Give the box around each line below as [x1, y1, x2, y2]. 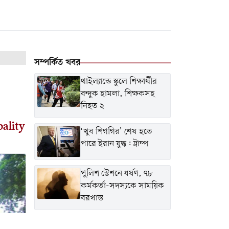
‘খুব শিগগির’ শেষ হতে [81, 126, 152, 138]
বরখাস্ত [81, 192, 103, 204]
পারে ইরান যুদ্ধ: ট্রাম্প [81, 138, 148, 150]
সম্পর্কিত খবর [34, 56, 80, 69]
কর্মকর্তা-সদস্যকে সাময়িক [81, 180, 164, 192]
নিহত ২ [81, 100, 104, 112]
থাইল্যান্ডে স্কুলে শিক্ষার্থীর [81, 76, 157, 88]
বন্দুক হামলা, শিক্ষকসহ [81, 88, 155, 100]
